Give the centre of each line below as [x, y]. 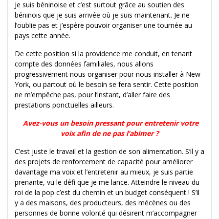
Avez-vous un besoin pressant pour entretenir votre [110, 123]
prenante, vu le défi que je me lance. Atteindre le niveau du [107, 182]
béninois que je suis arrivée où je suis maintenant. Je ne [102, 15]
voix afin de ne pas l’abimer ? [109, 133]
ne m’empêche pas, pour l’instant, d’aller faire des [92, 94]
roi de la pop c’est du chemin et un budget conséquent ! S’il [107, 192]
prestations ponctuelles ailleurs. [64, 105]
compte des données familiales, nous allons [84, 64]
